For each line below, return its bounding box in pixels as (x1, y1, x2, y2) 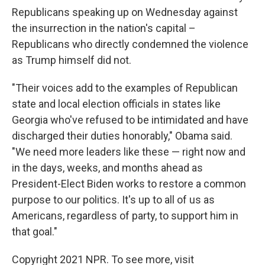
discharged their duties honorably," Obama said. (12, 130, 232, 142)
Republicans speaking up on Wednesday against (12, 6, 238, 18)
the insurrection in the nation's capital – (12, 22, 196, 34)
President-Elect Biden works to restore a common (12, 177, 246, 190)
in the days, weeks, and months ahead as (12, 161, 203, 174)
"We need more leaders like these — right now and (12, 146, 245, 158)
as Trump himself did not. (12, 54, 131, 66)
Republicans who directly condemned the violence (12, 38, 248, 50)
